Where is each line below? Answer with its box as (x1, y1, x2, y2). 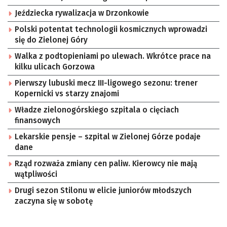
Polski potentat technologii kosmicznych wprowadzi (15, 25, 207, 34)
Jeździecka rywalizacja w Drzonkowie (15, 9, 149, 18)
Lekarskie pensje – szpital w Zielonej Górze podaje (15, 132, 201, 141)
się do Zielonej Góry (15, 35, 88, 45)
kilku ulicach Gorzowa (15, 62, 95, 71)
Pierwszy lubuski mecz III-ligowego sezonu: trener (15, 79, 198, 88)
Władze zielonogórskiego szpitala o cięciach (15, 105, 179, 115)
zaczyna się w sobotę (15, 197, 93, 206)
